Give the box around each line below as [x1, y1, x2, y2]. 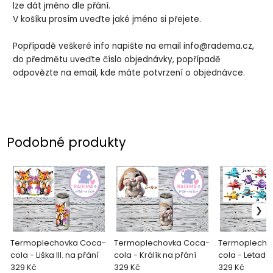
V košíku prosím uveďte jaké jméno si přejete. [13, 13, 204, 26]
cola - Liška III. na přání [10, 249, 99, 260]
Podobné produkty [7, 133, 127, 151]
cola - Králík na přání [114, 249, 197, 260]
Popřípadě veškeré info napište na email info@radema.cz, [13, 40, 255, 52]
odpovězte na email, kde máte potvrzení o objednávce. [13, 67, 248, 79]
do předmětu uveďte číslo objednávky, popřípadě [13, 54, 221, 66]
